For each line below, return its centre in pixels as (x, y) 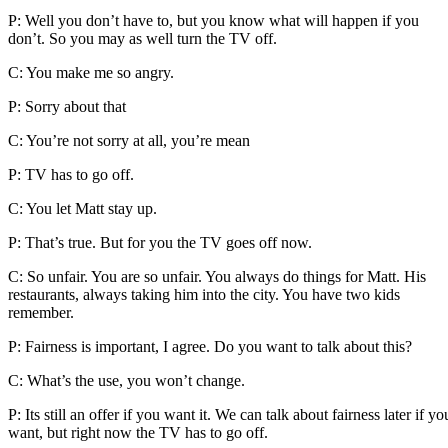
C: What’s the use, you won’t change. (126, 380)
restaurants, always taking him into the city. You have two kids (204, 294)
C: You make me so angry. (91, 72)
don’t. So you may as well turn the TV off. (142, 38)
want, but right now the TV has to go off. (138, 432)
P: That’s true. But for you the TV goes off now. (160, 242)
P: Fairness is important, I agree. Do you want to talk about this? (210, 346)
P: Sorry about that (67, 106)
